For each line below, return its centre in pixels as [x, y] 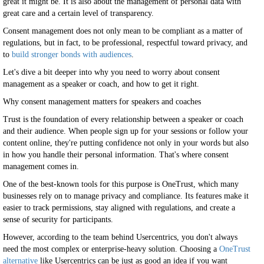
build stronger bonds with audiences [72, 55]
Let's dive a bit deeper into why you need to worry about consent [111, 72]
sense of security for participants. [58, 220]
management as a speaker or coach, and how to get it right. [101, 84]
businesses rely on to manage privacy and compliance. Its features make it [126, 196]
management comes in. [41, 166]
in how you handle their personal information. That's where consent [116, 155]
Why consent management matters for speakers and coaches [102, 102]
